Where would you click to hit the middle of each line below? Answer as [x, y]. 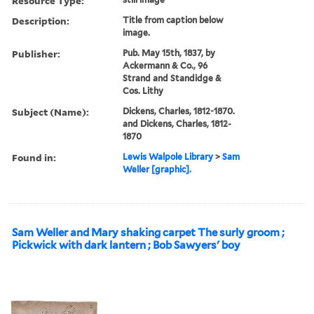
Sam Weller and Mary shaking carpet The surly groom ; [148, 232]
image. [137, 32]
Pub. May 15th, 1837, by [169, 53]
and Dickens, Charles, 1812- [177, 123]
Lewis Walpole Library [168, 156]
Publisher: [36, 53]
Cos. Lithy [143, 90]
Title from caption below [173, 20]
